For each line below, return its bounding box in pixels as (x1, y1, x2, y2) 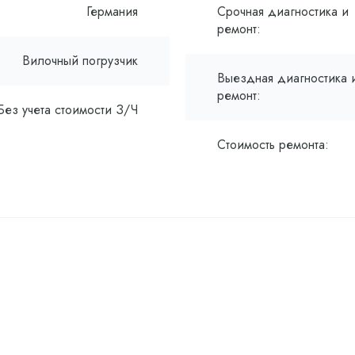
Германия (86, 2, 138, 21)
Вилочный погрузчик (22, 51, 138, 70)
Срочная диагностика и (217, 2, 349, 21)
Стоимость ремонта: (217, 135, 329, 154)
